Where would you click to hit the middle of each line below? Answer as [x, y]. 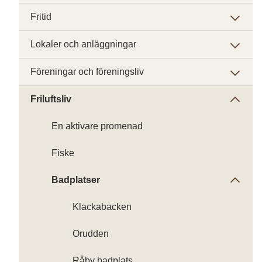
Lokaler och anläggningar [83, 44]
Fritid [41, 17]
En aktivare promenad [97, 126]
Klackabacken [102, 207]
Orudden [91, 234]
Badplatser [76, 180]
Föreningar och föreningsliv [87, 72]
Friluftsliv [51, 99]
